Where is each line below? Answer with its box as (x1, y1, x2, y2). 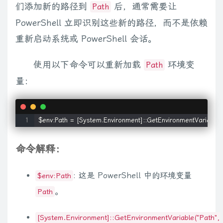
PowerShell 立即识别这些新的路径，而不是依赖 (15, 17, 208, 28)
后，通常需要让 (111, 1, 177, 12)
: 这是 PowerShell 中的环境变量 (73, 171, 192, 181)
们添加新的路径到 (15, 1, 90, 12)
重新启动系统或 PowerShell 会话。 (15, 33, 157, 44)
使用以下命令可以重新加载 (33, 59, 144, 70)
